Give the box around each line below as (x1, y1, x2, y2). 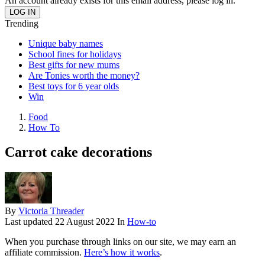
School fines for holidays (28, 49, 121, 59)
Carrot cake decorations (5, 144, 152, 160)
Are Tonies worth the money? (28, 70, 140, 80)
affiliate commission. (5, 247, 84, 258)
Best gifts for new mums (28, 59, 119, 70)
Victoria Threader (18, 206, 84, 216)
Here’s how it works (84, 247, 160, 258)
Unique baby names (28, 38, 103, 49)
